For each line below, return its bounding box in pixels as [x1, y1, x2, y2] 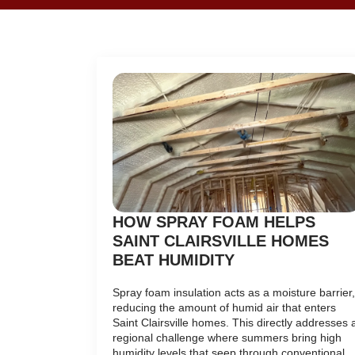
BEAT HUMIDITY [113, 251, 235, 269]
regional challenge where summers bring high [113, 331, 342, 345]
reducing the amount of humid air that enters [113, 301, 336, 315]
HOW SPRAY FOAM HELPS [113, 213, 315, 231]
